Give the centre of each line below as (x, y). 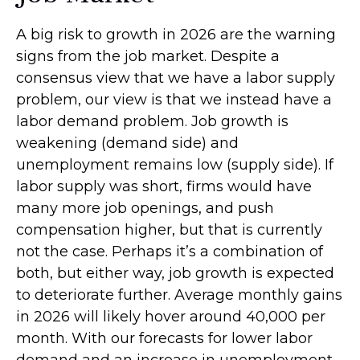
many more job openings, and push (145, 208)
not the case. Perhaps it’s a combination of (170, 252)
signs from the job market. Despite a (148, 56)
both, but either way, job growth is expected (175, 273)
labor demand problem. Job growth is (152, 121)
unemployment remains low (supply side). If (175, 165)
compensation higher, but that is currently (169, 230)
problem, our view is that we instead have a (174, 100)
